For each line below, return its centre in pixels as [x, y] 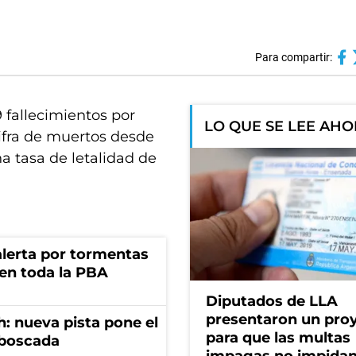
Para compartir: [293, 57]
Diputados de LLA [272, 302]
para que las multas [278, 338]
